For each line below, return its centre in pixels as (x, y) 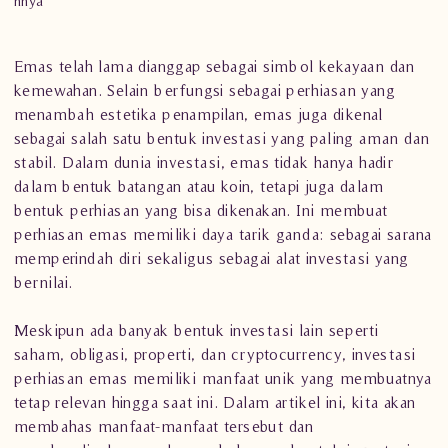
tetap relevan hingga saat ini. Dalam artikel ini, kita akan (215, 402)
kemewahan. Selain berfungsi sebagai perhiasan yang (204, 90)
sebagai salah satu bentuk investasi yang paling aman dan (222, 138)
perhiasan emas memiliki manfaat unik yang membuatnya (223, 378)
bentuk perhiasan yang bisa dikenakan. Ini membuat (201, 210)
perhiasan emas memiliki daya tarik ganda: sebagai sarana (223, 234)
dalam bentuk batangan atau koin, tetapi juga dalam (198, 186)
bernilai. (43, 282)
